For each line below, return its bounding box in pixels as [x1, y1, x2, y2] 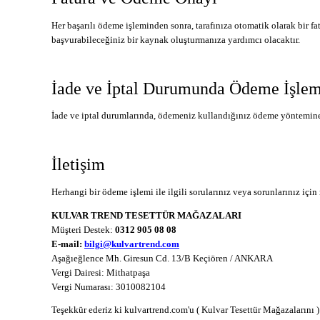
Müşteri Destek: [51, 224, 113, 235]
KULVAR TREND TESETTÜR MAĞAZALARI [51, 210, 241, 221]
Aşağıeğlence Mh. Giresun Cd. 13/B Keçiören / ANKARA [51, 253, 273, 264]
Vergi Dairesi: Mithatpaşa [51, 267, 150, 278]
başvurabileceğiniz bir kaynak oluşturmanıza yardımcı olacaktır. [51, 34, 300, 45]
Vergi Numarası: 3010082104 [51, 281, 166, 292]
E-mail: [51, 239, 84, 249]
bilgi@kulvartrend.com [84, 239, 179, 249]
